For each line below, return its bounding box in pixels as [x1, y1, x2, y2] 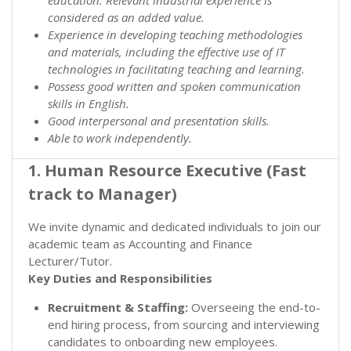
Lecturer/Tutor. [28, 252, 112, 269]
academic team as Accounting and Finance [28, 235, 252, 251]
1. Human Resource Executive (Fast [28, 159, 306, 181]
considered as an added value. [48, 9, 204, 25]
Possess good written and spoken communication [48, 78, 301, 94]
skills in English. [48, 95, 129, 111]
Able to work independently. [48, 129, 192, 146]
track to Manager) [28, 183, 177, 204]
